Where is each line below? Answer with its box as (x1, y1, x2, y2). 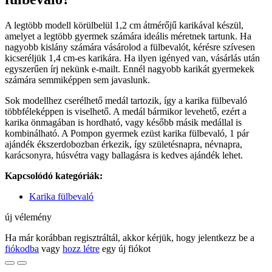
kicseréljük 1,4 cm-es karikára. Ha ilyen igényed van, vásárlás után (5, 53, 260, 64)
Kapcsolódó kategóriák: (5, 171, 103, 182)
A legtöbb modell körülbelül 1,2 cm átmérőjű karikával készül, (5, 20, 243, 31)
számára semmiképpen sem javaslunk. (5, 75, 150, 86)
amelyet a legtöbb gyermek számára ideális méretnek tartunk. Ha (5, 31, 251, 42)
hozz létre (63, 243, 100, 254)
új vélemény (5, 212, 52, 223)
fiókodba (5, 243, 39, 254)
